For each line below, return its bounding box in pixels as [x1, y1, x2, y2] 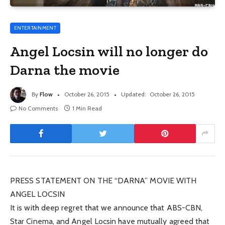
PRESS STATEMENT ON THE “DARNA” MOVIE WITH [10, 175, 197, 185]
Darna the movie [10, 61, 120, 78]
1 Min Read [72, 104, 102, 112]
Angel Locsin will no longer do [10, 42, 208, 60]
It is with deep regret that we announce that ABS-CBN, [10, 202, 203, 212]
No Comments [19, 104, 58, 112]
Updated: [121, 90, 146, 98]
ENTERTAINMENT [14, 24, 56, 31]
